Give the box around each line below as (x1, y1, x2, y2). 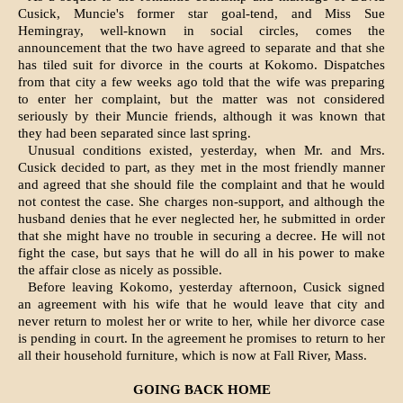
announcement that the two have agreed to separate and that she (18, 40, 385, 56)
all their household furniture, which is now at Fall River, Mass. (18, 348, 367, 363)
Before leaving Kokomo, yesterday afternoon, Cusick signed (27, 280, 385, 295)
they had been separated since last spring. (18, 126, 251, 141)
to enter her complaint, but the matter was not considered (18, 92, 385, 107)
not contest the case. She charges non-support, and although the (18, 194, 385, 210)
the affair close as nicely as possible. (18, 263, 222, 278)
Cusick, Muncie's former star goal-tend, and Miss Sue (18, 6, 385, 22)
